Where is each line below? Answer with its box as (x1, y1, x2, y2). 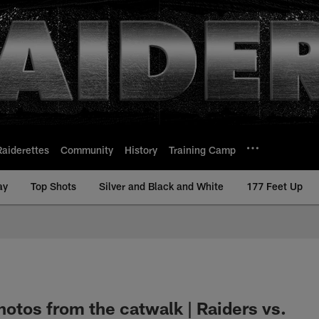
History (125, 143, 157, 156)
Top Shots (31, 180, 76, 192)
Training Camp (169, 143, 236, 156)
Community (61, 143, 113, 156)
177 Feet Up (246, 180, 303, 192)
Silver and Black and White (99, 180, 224, 192)
